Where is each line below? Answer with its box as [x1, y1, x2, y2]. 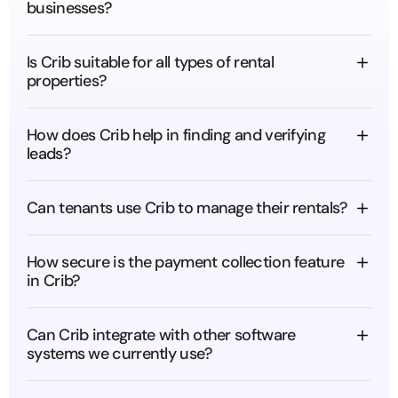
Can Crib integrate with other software [27, 324, 296, 346]
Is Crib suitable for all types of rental [27, 52, 275, 73]
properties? [27, 70, 107, 92]
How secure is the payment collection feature [27, 251, 345, 273]
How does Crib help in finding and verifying [27, 124, 325, 146]
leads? [27, 143, 71, 164]
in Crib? [27, 270, 81, 291]
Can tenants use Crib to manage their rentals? [27, 197, 348, 219]
